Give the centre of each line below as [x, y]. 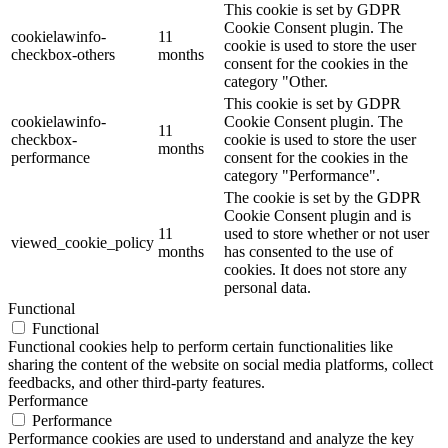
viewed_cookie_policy [82, 242]
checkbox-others [63, 54]
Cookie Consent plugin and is [317, 215]
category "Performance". [302, 175]
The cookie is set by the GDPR [322, 197]
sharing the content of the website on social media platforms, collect [220, 364]
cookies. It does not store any [315, 269]
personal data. [267, 287]
